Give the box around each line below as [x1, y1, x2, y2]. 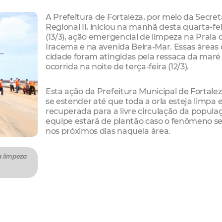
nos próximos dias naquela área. [46, 125, 171, 136]
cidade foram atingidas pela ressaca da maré [46, 52, 221, 62]
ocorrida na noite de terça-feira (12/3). [46, 61, 189, 72]
